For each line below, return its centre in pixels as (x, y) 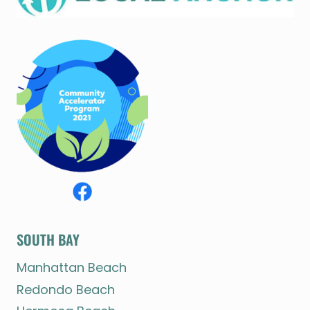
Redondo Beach (66, 289)
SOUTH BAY (48, 240)
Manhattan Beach (72, 268)
